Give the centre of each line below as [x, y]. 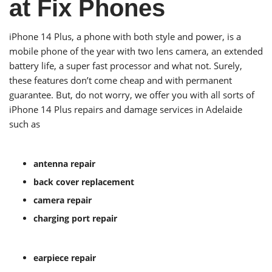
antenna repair [64, 164]
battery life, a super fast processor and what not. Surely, [126, 66]
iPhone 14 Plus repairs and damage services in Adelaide [126, 110]
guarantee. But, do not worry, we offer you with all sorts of [132, 95]
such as [25, 124]
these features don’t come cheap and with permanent [121, 80]
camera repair [63, 200]
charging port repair [75, 219]
